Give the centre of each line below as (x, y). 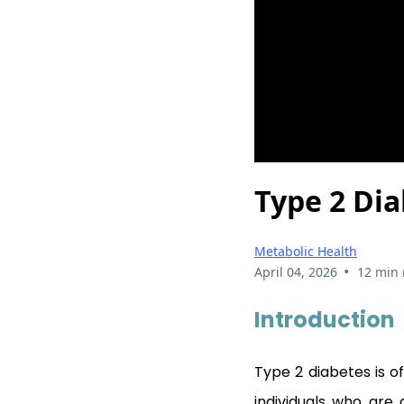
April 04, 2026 (296, 271)
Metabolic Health (306, 251)
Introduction (325, 319)
